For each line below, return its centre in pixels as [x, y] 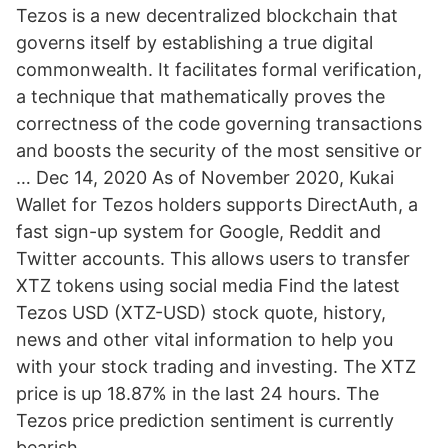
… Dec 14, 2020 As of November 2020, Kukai [205, 177]
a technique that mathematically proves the [200, 96]
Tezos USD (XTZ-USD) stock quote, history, [201, 312]
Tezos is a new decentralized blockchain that [207, 15]
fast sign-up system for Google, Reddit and [198, 231]
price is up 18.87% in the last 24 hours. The [197, 393]
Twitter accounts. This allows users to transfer [213, 258]
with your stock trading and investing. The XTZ [216, 366]
